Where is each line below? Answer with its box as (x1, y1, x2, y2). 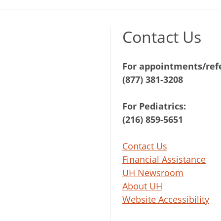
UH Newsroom (122, 166, 184, 179)
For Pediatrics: (122, 100, 186, 112)
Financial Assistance (122, 153, 206, 165)
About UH (122, 180, 162, 192)
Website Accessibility (122, 193, 209, 205)
